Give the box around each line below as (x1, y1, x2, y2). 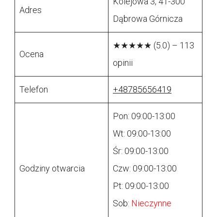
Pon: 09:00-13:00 (113, 111, 175, 122)
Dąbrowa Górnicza (113, 14, 183, 24)
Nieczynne (131, 198, 171, 209)
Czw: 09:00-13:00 (113, 163, 177, 174)
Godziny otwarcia (19, 163, 85, 174)
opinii (113, 58, 133, 68)
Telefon (19, 84, 48, 95)
